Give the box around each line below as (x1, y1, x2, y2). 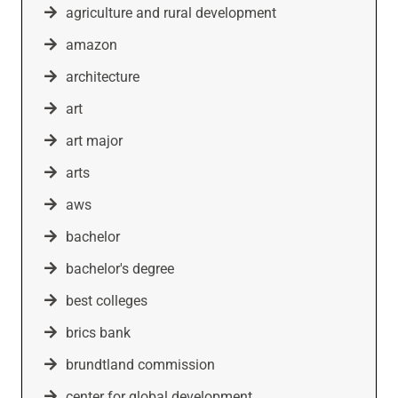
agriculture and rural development (66, 4, 276, 21)
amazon (66, 36, 117, 53)
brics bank (66, 323, 131, 341)
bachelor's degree (66, 259, 174, 277)
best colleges (66, 291, 147, 309)
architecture (66, 68, 139, 85)
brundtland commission (66, 355, 215, 373)
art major (66, 131, 123, 149)
